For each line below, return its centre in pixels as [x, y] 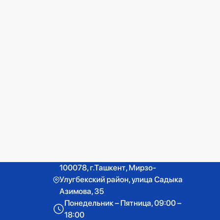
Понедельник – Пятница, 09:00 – [123, 203]
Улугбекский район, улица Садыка [121, 179]
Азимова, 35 [82, 191]
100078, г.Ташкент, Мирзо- [108, 167]
